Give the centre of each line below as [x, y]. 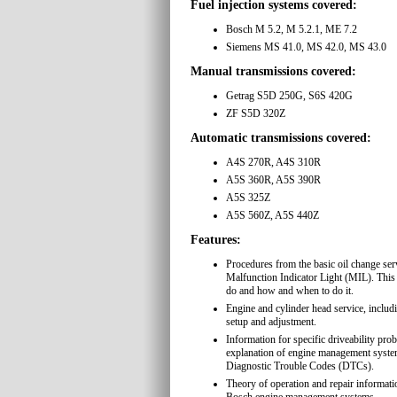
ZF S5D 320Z [256, 114]
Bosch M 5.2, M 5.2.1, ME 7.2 [292, 30]
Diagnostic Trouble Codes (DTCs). [300, 366]
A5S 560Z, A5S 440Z [272, 216]
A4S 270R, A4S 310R [273, 163]
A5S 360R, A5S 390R [273, 180]
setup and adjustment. [271, 322]
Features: [216, 240]
